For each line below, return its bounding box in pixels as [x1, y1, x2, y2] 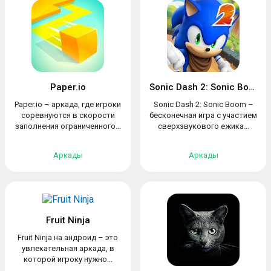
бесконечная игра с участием [149, 111, 257, 120]
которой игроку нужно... [23, 255, 113, 264]
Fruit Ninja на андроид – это [18, 233, 118, 242]
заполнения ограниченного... [15, 122, 121, 131]
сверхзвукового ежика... [157, 122, 249, 131]
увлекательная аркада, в [21, 244, 114, 253]
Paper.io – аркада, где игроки [15, 100, 121, 109]
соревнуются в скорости [21, 111, 115, 120]
